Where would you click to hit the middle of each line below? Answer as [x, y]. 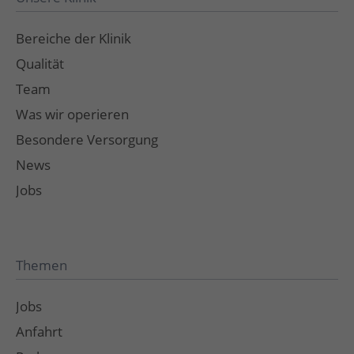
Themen [42, 265]
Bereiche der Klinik [74, 38]
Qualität [40, 63]
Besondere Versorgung [87, 139]
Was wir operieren [73, 114]
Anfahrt [40, 331]
